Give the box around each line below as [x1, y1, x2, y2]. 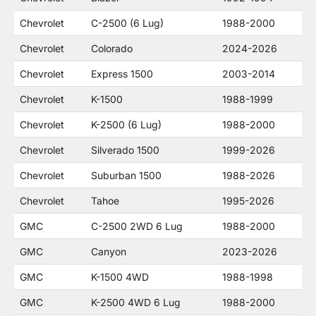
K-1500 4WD [91, 270, 149, 283]
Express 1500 [91, 67, 153, 80]
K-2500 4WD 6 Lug [91, 296, 181, 308]
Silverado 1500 [91, 143, 159, 156]
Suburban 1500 [91, 169, 162, 181]
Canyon [91, 245, 126, 257]
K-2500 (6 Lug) [91, 118, 162, 130]
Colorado [91, 42, 133, 54]
